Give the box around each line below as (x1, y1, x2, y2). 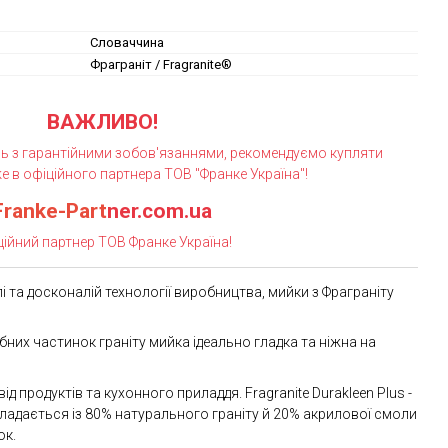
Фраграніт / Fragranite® (90, 57, 232, 72)
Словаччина (90, 35, 164, 50)
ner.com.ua (107, 199, 212, 223)
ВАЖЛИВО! (46, 110, 158, 134)
